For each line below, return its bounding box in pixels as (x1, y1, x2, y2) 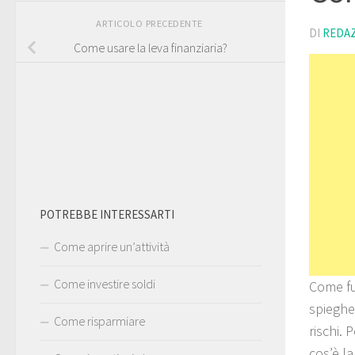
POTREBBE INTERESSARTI (40, 207, 174, 223)
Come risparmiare (54, 313, 145, 330)
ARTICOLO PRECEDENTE (96, 16, 205, 29)
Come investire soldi (54, 276, 155, 292)
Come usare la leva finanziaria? (74, 39, 227, 55)
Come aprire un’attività (54, 239, 170, 255)
